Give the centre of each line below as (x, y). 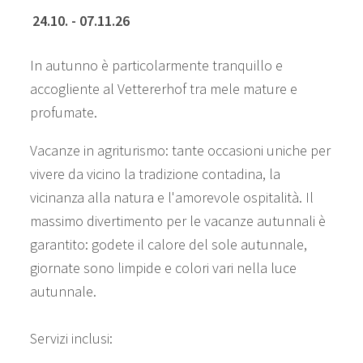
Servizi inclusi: (71, 338)
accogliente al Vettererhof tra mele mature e (163, 88)
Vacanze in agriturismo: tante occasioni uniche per (180, 150)
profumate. (63, 112)
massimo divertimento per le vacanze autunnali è (177, 220)
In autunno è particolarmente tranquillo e (156, 65)
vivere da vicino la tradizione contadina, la (155, 173)
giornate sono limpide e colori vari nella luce (163, 267)
